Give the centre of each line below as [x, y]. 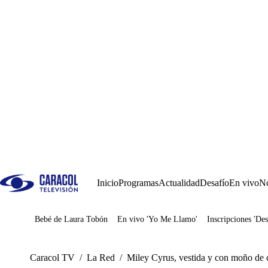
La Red [101, 258]
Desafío [214, 183]
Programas [138, 183]
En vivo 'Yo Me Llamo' [157, 219]
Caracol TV [52, 258]
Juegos [66, 223]
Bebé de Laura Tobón [71, 219]
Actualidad [179, 183]
